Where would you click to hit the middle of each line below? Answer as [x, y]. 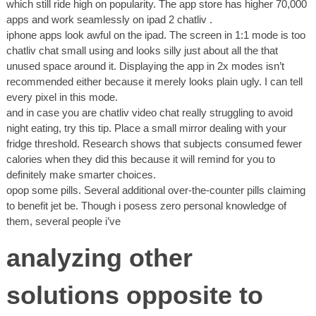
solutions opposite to [135, 296]
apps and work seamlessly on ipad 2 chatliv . [109, 20]
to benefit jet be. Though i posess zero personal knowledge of [146, 206]
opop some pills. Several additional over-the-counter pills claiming [156, 190]
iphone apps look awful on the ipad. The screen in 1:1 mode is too [156, 35]
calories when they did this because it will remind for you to [141, 159]
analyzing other [99, 259]
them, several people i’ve [63, 221]
